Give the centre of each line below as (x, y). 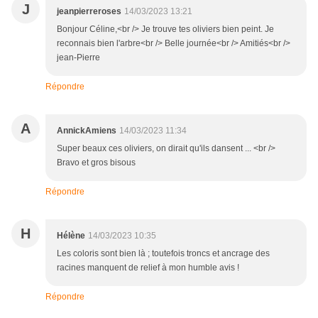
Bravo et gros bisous (96, 163)
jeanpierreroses (89, 12)
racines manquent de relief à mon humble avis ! (148, 268)
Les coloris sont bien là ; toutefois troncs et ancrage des (163, 254)
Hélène (71, 236)
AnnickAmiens (87, 131)
